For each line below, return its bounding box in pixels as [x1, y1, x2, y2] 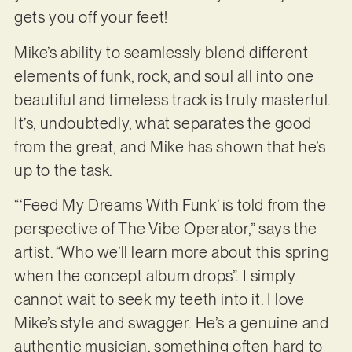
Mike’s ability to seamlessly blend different [13, 42, 309, 62]
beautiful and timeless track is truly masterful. [13, 90, 331, 109]
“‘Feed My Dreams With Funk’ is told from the [13, 196, 327, 215]
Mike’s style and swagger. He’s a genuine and [13, 313, 329, 333]
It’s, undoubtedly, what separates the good [13, 113, 312, 133]
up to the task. [13, 160, 127, 180]
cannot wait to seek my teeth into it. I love [13, 290, 305, 310]
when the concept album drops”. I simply [13, 266, 296, 286]
